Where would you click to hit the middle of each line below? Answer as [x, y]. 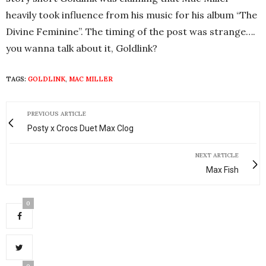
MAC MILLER [91, 79]
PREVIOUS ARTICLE [57, 114]
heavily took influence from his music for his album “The [132, 15]
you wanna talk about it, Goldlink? [82, 48]
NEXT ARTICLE [217, 155]
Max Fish [222, 170]
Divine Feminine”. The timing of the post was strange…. [131, 31]
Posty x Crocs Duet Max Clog [80, 128]
